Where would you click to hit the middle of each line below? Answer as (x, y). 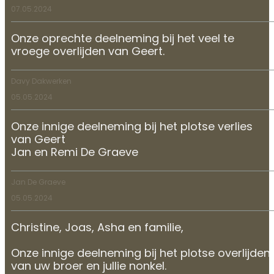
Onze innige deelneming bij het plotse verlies (132, 127)
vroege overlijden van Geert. (88, 52)
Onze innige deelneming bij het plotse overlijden (141, 254)
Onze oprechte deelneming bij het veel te (123, 39)
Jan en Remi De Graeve (75, 153)
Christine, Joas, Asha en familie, (97, 228)
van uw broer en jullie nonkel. (89, 267)
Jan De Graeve (38, 183)
